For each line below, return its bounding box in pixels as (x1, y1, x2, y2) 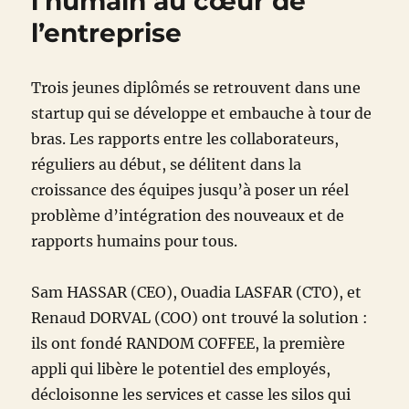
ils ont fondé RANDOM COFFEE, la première (31, 334, 346, 353)
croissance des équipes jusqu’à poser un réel (31, 181, 350, 200)
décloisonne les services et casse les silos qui (31, 385, 351, 404)
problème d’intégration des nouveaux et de (31, 206, 345, 225)
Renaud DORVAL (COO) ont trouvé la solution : (31, 309, 369, 328)
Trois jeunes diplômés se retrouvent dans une (31, 79, 362, 98)
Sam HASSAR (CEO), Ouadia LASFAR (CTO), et (31, 283, 362, 302)
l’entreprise (31, 17, 183, 49)
